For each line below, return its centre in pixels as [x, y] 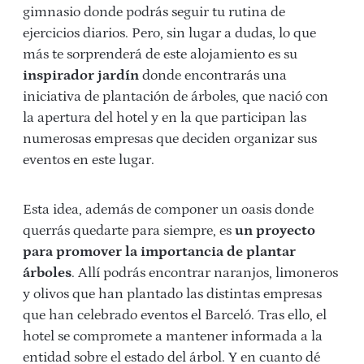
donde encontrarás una [213, 75]
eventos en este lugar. [89, 160]
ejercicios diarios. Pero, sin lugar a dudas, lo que [169, 33]
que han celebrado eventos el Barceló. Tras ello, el [175, 315]
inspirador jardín [81, 75]
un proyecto [275, 230]
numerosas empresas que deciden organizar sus [170, 139]
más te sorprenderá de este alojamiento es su [160, 54]
